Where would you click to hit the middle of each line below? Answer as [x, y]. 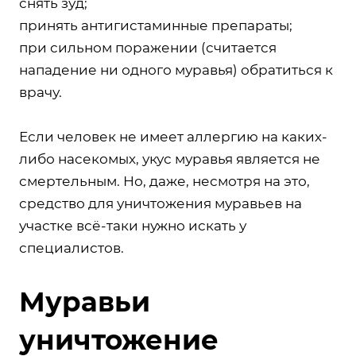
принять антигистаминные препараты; [156, 25]
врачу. [41, 92]
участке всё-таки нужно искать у [133, 225]
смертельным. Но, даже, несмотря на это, [164, 181]
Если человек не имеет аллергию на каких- [173, 136]
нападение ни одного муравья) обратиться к [176, 70]
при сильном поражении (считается [148, 47]
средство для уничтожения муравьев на [161, 203]
